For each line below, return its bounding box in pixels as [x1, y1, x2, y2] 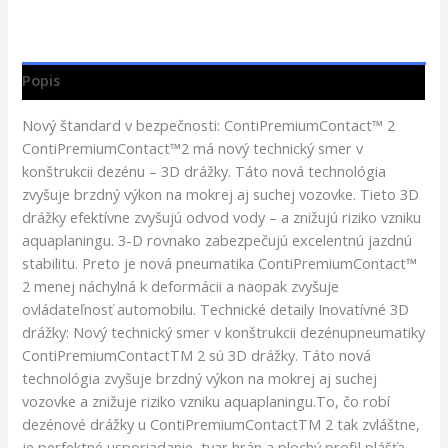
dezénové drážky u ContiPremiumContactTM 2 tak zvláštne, [22, 414, 421, 435]
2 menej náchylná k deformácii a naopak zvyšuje [22, 276, 340, 297]
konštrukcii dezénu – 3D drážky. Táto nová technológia [22, 161, 387, 182]
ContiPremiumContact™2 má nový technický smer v [22, 138, 364, 159]
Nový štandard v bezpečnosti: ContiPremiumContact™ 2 [22, 115, 396, 136]
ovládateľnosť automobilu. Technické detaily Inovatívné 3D [22, 299, 410, 320]
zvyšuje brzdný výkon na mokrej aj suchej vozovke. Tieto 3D [22, 184, 420, 205]
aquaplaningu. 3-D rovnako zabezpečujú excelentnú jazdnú [22, 230, 413, 251]
